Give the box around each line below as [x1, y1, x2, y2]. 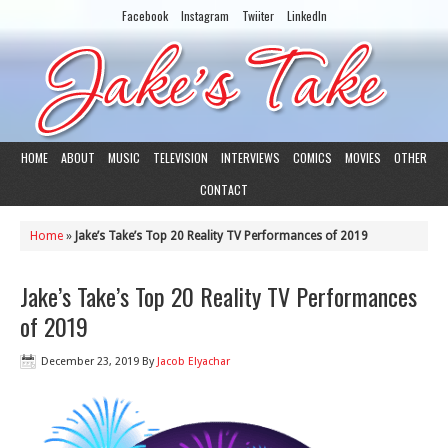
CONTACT [200, 181, 248, 198]
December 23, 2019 [41, 355, 139, 368]
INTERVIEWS [221, 149, 280, 166]
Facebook [121, 7, 168, 24]
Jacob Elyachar [157, 355, 230, 368]
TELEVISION [153, 149, 208, 166]
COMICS [293, 149, 332, 166]
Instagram [180, 7, 229, 24]
